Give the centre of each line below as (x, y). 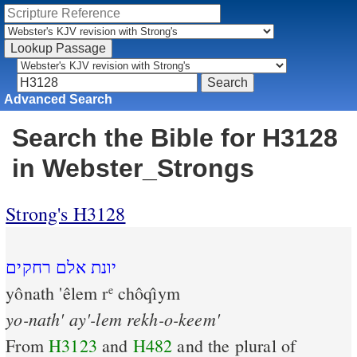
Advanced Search (59, 99)
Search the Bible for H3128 (175, 138)
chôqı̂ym (146, 293)
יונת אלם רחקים (61, 267)
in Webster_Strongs (133, 169)
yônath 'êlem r (57, 293)
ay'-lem (95, 319)
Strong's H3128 (66, 214)
